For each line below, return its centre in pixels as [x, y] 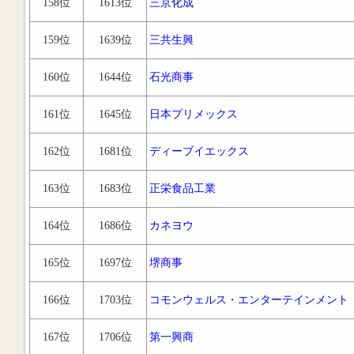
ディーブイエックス [199, 151]
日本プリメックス [194, 114]
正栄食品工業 [183, 188]
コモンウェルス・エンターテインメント [249, 300]
